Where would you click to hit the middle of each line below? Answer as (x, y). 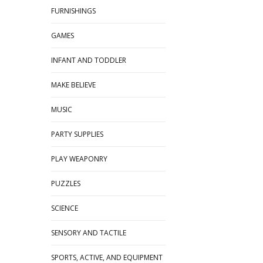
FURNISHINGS (73, 11)
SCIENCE (65, 208)
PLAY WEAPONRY (79, 159)
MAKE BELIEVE (73, 85)
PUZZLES (66, 183)
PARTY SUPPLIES (77, 134)
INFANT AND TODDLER (89, 60)
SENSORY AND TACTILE (89, 233)
